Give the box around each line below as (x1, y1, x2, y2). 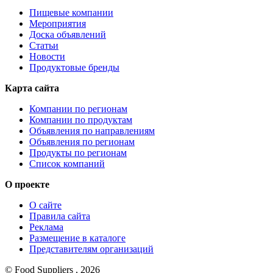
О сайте (29, 199, 62, 210)
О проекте (5, 179, 49, 190)
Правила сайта (29, 210, 90, 221)
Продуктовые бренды (29, 62, 119, 73)
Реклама (29, 221, 63, 232)
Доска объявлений (29, 29, 106, 40)
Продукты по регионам (29, 147, 127, 158)
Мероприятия (29, 18, 86, 29)
